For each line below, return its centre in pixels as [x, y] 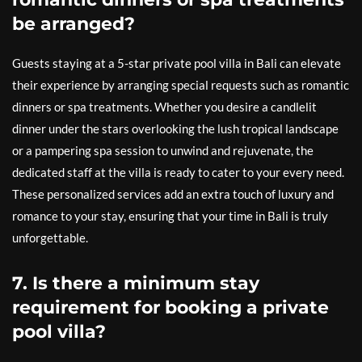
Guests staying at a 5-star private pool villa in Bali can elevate [177, 63]
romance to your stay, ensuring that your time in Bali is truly [170, 216]
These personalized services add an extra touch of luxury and [173, 194]
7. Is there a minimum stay [136, 284]
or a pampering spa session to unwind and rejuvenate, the [163, 151]
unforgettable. [50, 238]
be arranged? [74, 24]
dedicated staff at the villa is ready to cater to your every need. [178, 173]
